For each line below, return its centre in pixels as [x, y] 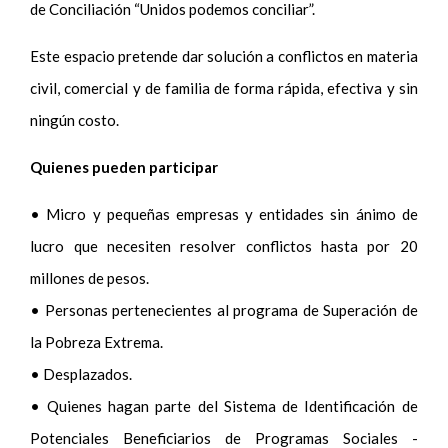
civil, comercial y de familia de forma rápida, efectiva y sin [224, 88]
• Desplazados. [81, 374]
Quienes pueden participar [124, 167]
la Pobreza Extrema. [97, 342]
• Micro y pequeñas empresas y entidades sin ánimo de [224, 214]
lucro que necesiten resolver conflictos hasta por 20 [224, 246]
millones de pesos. [90, 278]
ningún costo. [75, 120]
